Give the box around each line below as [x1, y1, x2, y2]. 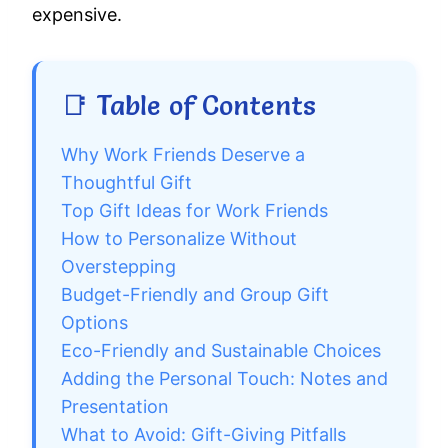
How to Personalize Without [61, 228, 297, 250]
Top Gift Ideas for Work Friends [61, 200, 328, 222]
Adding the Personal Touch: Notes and [61, 368, 388, 390]
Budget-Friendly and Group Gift [61, 284, 329, 306]
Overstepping [61, 256, 176, 278]
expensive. [32, 4, 122, 26]
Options [61, 312, 128, 334]
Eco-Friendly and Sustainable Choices [61, 340, 381, 362]
